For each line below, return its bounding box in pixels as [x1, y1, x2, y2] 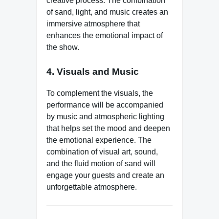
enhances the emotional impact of [46, 31, 163, 40]
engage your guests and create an [46, 171, 164, 180]
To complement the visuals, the [46, 89, 153, 98]
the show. [46, 43, 79, 51]
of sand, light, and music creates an [46, 7, 168, 16]
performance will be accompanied [46, 101, 163, 109]
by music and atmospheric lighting [46, 112, 164, 121]
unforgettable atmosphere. [46, 183, 137, 192]
